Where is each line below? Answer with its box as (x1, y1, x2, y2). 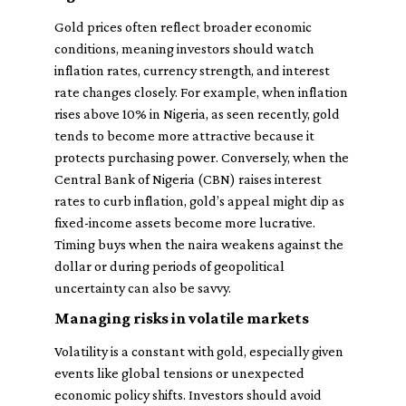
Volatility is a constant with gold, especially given (54, 343, 343, 359)
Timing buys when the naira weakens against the (54, 237, 343, 252)
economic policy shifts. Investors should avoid (54, 387, 322, 402)
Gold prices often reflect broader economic (54, 19, 312, 34)
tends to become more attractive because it (54, 128, 314, 143)
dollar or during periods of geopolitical (54, 258, 285, 274)
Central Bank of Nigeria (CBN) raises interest (54, 171, 322, 187)
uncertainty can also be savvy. (54, 280, 231, 295)
